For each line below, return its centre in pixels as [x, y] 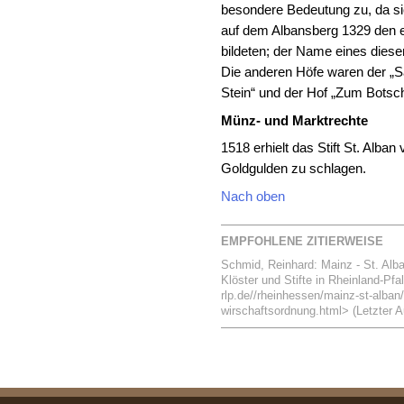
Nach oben [253, 197]
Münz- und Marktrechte [295, 120]
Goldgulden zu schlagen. [294, 169]
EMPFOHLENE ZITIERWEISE [303, 241]
